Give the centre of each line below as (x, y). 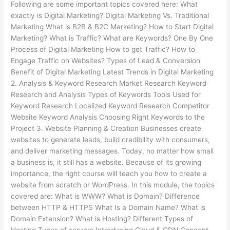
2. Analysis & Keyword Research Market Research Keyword (109, 83)
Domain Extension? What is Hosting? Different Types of (102, 218)
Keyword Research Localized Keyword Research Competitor (110, 106)
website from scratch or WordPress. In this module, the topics (113, 185)
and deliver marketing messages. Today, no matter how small (112, 151)
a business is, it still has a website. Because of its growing (106, 162)
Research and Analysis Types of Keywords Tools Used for (106, 94)
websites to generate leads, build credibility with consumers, (111, 139)
